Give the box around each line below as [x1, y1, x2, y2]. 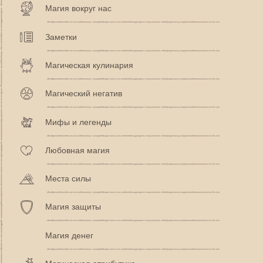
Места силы [45, 174, 91, 184]
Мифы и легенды [45, 117, 112, 127]
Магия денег [45, 230, 93, 240]
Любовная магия [45, 145, 110, 155]
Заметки [45, 32, 77, 42]
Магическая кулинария [45, 60, 133, 70]
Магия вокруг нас [45, 4, 112, 14]
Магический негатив [45, 89, 122, 99]
